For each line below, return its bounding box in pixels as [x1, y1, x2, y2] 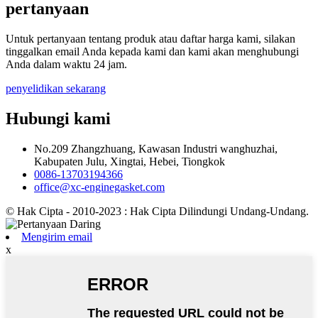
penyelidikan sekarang [6, 82, 106, 95]
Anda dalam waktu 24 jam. [6, 58, 127, 71]
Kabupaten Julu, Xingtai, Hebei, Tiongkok [34, 155, 225, 168]
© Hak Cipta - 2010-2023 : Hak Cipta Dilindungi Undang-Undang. [6, 205, 309, 218]
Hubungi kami [6, 109, 111, 128]
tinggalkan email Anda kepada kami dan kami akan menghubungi [6, 45, 299, 58]
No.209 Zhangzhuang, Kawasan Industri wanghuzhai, [34, 143, 278, 155]
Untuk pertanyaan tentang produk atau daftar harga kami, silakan [6, 33, 295, 45]
